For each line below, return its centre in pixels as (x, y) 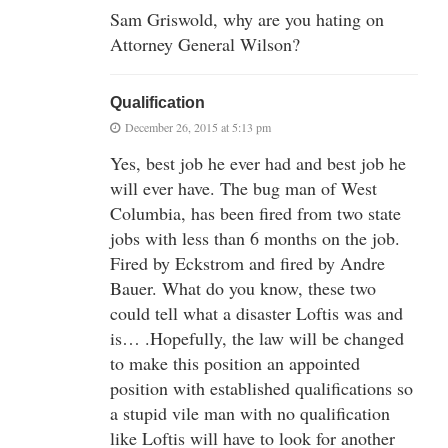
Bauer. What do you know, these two (243, 287)
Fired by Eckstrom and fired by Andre (247, 262)
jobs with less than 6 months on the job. (255, 237)
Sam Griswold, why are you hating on (247, 18)
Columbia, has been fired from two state (255, 212)
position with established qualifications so (261, 387)
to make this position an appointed (235, 362)
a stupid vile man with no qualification (250, 412)
